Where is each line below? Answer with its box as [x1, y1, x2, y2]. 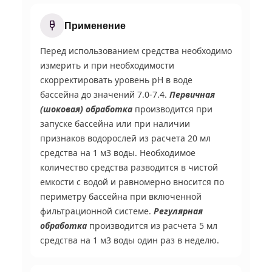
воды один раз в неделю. [111, 234, 219, 246]
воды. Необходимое [111, 146, 195, 158]
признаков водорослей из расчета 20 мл [40, 132, 211, 144]
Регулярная [154, 205, 203, 217]
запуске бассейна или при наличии [40, 117, 190, 129]
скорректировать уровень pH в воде [40, 73, 192, 86]
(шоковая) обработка [40, 103, 132, 115]
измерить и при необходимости [40, 59, 174, 71]
